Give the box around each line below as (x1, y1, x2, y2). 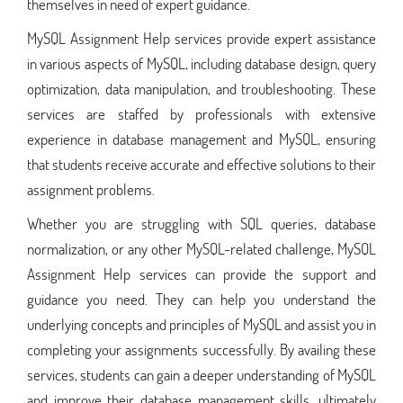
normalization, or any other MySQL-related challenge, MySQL (27, 237, 376, 259)
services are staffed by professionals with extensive (27, 103, 376, 124)
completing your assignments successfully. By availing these (27, 338, 376, 360)
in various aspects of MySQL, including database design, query (27, 52, 376, 74)
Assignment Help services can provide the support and (27, 263, 376, 284)
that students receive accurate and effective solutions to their (27, 153, 376, 175)
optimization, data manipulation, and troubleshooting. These (27, 77, 376, 99)
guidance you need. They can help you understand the (27, 288, 376, 309)
